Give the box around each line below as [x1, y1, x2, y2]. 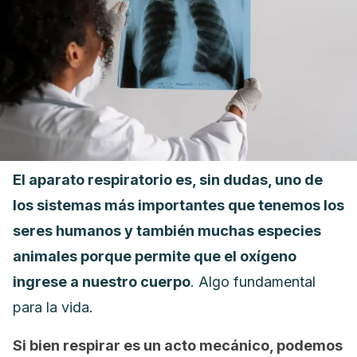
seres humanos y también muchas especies [13, 222, 321, 239]
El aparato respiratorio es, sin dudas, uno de [13, 171, 323, 188]
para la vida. [13, 299, 93, 316]
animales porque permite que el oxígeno [13, 248, 296, 265]
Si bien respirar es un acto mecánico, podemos [13, 337, 343, 354]
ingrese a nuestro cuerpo [13, 273, 190, 290]
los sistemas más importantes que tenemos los [13, 197, 344, 214]
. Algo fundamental [190, 273, 316, 290]
